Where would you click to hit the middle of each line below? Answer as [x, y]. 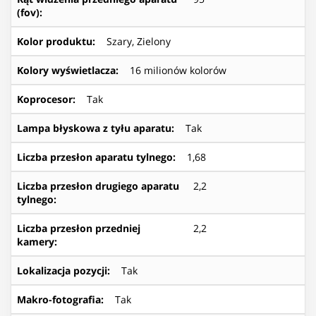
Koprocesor [45, 99]
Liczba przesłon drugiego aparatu [98, 186]
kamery [36, 241]
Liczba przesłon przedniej [79, 228]
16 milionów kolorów [178, 70]
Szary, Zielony [139, 41]
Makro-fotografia [59, 299]
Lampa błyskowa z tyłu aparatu [94, 128]
